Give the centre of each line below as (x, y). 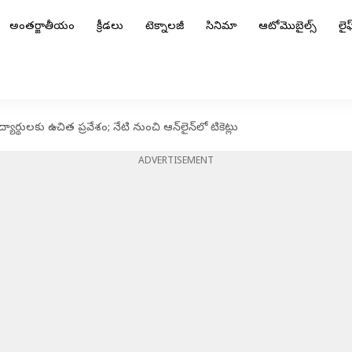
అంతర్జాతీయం (42, 27)
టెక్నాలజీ (165, 27)
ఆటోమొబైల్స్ (288, 27)
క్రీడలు (110, 27)
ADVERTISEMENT (176, 162)
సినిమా (221, 27)
